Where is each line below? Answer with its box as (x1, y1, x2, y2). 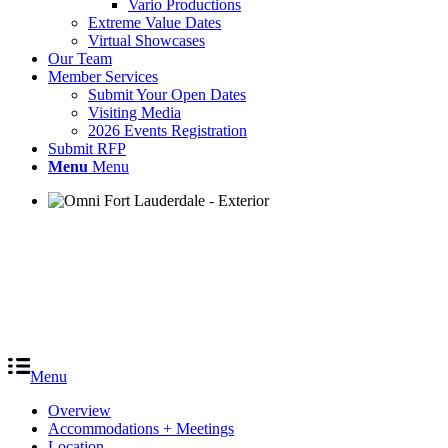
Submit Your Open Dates (88, 86, 246, 103)
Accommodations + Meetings (48, 419, 234, 437)
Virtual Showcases (88, 32, 205, 49)
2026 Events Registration (88, 122, 247, 139)
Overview (48, 401, 111, 419)
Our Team (48, 50, 112, 67)
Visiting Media (88, 104, 181, 121)
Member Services (48, 68, 158, 85)
